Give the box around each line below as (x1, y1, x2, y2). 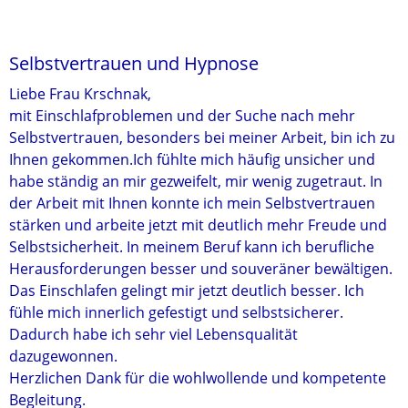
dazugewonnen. (9, 346, 117, 366)
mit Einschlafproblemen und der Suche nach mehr (9, 106, 355, 126)
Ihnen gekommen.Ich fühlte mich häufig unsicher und (9, 149, 375, 169)
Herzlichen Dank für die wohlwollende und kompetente (9, 368, 386, 388)
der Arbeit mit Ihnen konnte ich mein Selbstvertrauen (9, 193, 375, 213)
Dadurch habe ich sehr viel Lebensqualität (9, 324, 298, 344)
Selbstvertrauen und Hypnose (9, 51, 259, 76)
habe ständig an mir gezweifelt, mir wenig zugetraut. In (9, 171, 382, 191)
